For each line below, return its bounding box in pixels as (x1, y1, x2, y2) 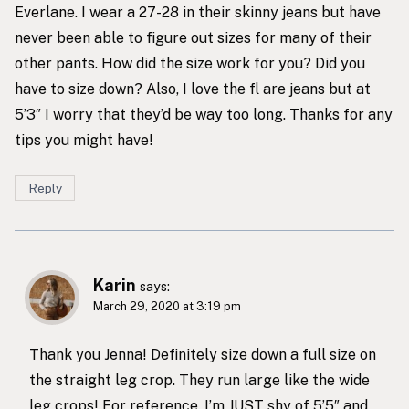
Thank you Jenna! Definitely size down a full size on (29, 345, 376, 363)
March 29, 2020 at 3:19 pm (93, 299, 241, 314)
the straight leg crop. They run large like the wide (29, 371, 370, 389)
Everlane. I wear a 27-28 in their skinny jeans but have (15, 3, 381, 21)
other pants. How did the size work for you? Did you (15, 54, 365, 72)
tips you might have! (15, 131, 153, 149)
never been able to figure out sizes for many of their (15, 28, 372, 47)
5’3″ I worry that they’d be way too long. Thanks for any (15, 105, 393, 123)
